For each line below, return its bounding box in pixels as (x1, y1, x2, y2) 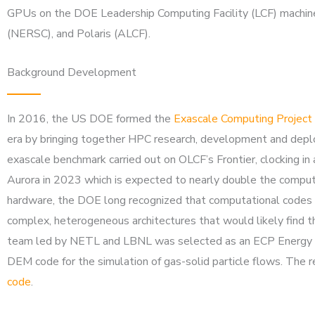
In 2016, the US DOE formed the (7, 111, 174, 127)
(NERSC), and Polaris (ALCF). (7, 26, 150, 41)
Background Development (7, 65, 136, 80)
